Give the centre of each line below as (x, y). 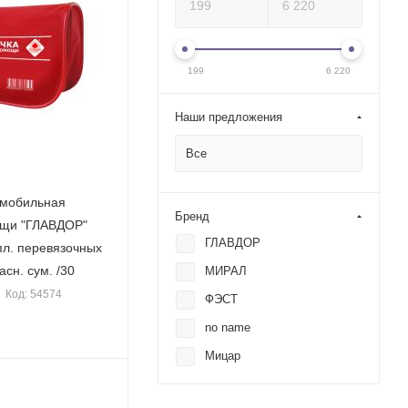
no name (228, 327)
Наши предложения (229, 117)
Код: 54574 (33, 294)
